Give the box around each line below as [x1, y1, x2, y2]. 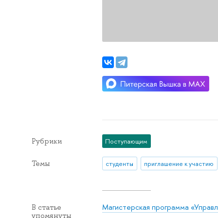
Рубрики [31, 136, 62, 146]
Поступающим [105, 136, 148, 145]
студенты [106, 159, 134, 168]
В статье [31, 202, 61, 213]
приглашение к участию [144, 159, 214, 168]
